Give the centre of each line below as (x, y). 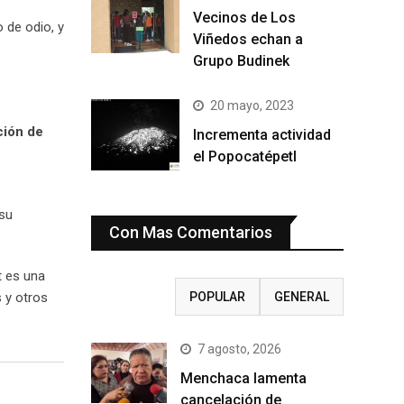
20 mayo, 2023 (252, 106)
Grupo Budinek (241, 61)
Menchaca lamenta (243, 378)
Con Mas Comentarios (191, 232)
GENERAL (301, 296)
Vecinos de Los (244, 18)
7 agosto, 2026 (239, 349)
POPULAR (217, 296)
